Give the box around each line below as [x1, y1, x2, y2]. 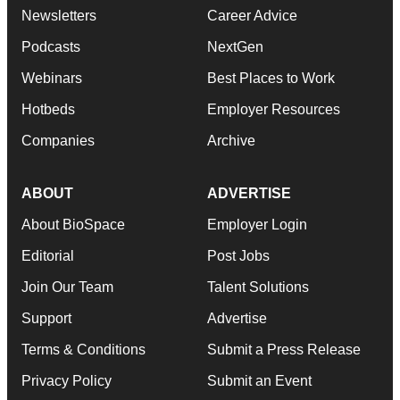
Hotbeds [21, 101, 75, 117]
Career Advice [207, 7, 297, 23]
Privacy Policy [21, 372, 112, 388]
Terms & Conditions [21, 341, 146, 357]
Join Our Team [21, 279, 113, 295]
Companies [21, 132, 95, 148]
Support [21, 310, 71, 326]
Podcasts [21, 38, 80, 54]
